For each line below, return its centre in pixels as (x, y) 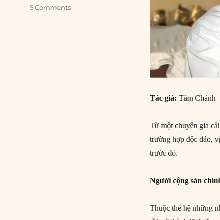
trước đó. (164, 153)
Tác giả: (165, 98)
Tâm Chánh (197, 98)
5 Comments (51, 8)
